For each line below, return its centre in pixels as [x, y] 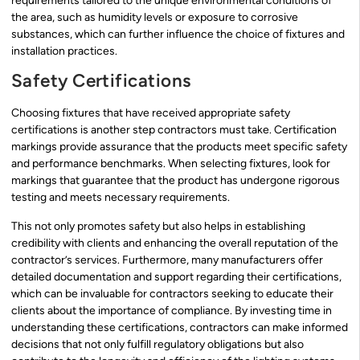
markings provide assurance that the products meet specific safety [179, 147]
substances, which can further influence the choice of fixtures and [178, 34]
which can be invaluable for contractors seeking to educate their [172, 293]
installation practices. [64, 51]
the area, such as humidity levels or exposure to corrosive [155, 17]
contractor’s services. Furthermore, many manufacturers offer [167, 260]
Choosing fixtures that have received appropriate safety [151, 113]
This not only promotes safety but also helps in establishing [158, 226]
